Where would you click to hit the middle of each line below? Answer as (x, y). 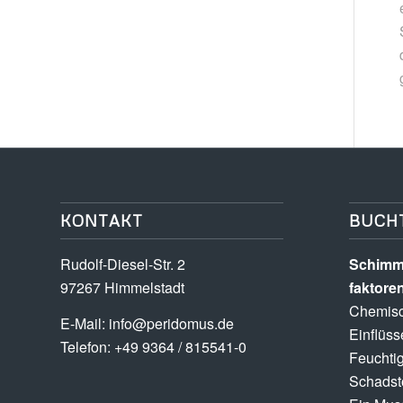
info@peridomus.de (171, 323)
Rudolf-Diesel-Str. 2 (123, 264)
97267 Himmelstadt (122, 288)
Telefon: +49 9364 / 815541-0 (153, 346)
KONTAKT (102, 221)
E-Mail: (85, 323)
